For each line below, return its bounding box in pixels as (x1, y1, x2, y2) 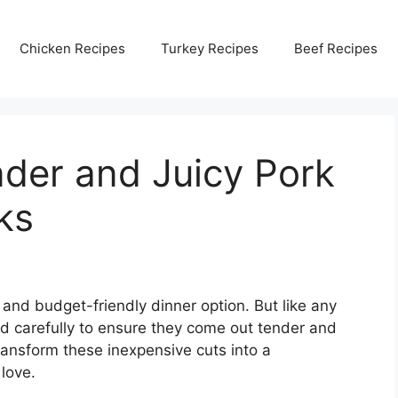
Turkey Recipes (161, 39, 259, 57)
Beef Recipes (294, 39, 378, 57)
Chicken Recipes (20, 39, 125, 57)
